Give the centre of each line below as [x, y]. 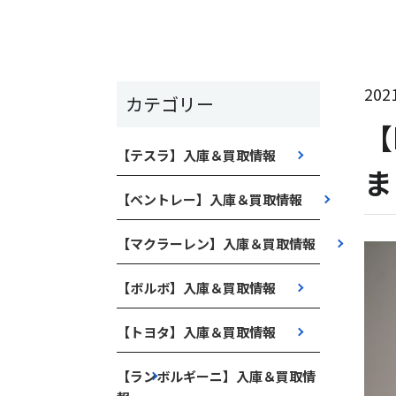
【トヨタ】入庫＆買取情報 [196, 332]
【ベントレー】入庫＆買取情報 [209, 199]
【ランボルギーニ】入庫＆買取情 [216, 376]
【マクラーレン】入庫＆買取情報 [216, 244]
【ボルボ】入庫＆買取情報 [196, 288]
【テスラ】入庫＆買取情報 [196, 155]
